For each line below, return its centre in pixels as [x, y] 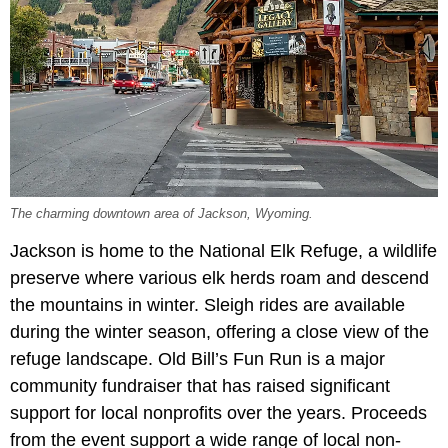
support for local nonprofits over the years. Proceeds [218, 412]
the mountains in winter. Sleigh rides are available [207, 304]
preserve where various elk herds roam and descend [219, 277]
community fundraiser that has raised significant [200, 385]
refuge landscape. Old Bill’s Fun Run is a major [197, 358]
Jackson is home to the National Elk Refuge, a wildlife [223, 250]
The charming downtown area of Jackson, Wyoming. [161, 213]
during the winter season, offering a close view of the [219, 331]
